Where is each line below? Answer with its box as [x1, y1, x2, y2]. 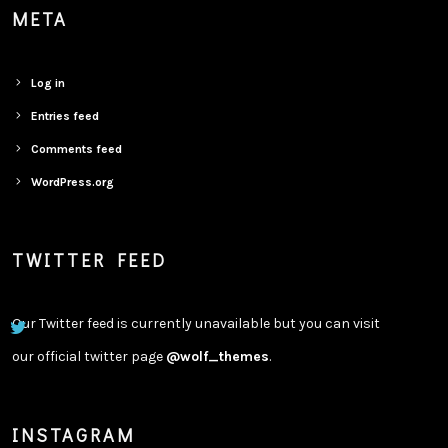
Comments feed [31, 142, 123, 156]
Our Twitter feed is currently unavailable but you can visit [12, 315, 381, 332]
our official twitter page [12, 348, 167, 365]
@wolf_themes [166, 348, 270, 365]
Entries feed [31, 109, 100, 123]
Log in [31, 76, 66, 90]
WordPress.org [31, 175, 115, 189]
